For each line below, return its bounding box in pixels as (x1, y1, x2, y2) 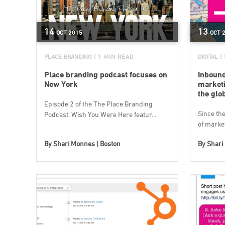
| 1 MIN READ (93, 52, 134, 60)
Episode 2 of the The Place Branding (44, 99, 152, 108)
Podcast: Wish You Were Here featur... (44, 109, 156, 119)
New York (44, 79, 78, 89)
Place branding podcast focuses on (44, 69, 167, 79)
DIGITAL (197, 52, 218, 60)
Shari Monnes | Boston (53, 139, 121, 148)
